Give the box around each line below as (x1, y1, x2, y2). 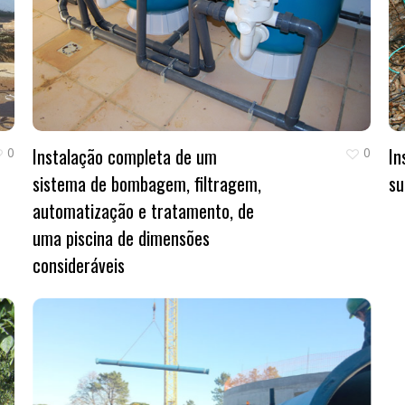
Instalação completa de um (33, 142, 217, 170)
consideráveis (33, 250, 125, 278)
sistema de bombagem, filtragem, (33, 169, 261, 197)
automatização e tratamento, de (33, 196, 254, 224)
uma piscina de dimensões (33, 223, 210, 251)
